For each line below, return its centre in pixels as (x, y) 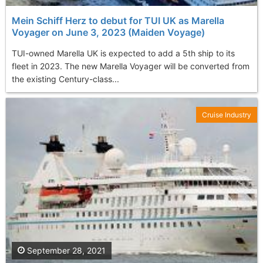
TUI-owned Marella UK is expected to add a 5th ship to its (123, 53)
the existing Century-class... (65, 79)
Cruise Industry (227, 114)
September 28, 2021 (65, 251)
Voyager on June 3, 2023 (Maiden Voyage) (108, 32)
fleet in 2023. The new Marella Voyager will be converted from (131, 66)
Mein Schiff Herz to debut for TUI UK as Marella (118, 20)
